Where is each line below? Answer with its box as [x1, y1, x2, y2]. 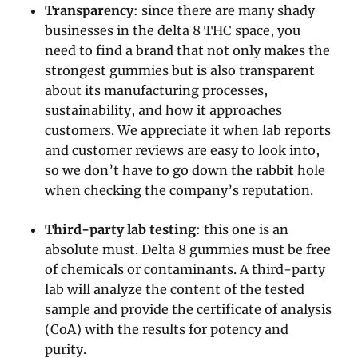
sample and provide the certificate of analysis [45, 300, 332, 317]
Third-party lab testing [45, 221, 197, 237]
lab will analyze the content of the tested [45, 280, 305, 297]
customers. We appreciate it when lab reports [45, 121, 332, 138]
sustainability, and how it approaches [45, 101, 283, 118]
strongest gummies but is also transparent [45, 62, 316, 78]
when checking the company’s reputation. [45, 181, 314, 198]
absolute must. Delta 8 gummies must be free [45, 241, 332, 257]
